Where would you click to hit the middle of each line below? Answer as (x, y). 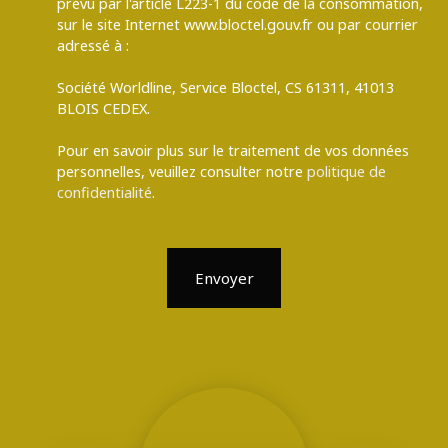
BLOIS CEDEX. (103, 108)
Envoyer (224, 277)
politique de (346, 171)
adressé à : (93, 45)
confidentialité (104, 192)
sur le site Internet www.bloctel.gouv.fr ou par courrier (237, 24)
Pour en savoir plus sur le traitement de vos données (233, 150)
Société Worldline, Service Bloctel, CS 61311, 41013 (225, 87)
